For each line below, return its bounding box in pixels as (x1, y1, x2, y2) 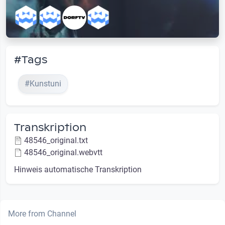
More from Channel (8, 208, 76, 218)
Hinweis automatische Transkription (14, 164, 142, 174)
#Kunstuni (25, 78, 61, 88)
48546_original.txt (24, 135, 88, 145)
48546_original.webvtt (24, 147, 102, 157)
